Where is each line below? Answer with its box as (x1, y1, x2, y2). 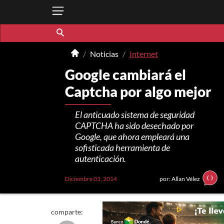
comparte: (51, 207, 83, 216)
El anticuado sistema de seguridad (74, 108, 194, 120)
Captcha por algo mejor (64, 82, 211, 100)
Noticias (89, 49, 118, 59)
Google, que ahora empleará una (74, 130, 189, 142)
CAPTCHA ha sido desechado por (74, 119, 193, 131)
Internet (129, 49, 158, 59)
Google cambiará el (64, 65, 186, 83)
